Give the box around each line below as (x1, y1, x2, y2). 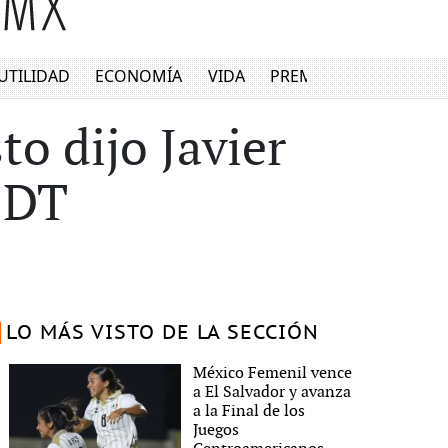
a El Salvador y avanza (193, 383, 352, 402)
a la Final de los (193, 402, 306, 421)
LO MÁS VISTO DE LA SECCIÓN (5, 322, 319, 344)
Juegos (193, 421, 240, 440)
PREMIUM (270, 65, 347, 88)
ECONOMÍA (95, 65, 183, 88)
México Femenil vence (193, 364, 353, 383)
